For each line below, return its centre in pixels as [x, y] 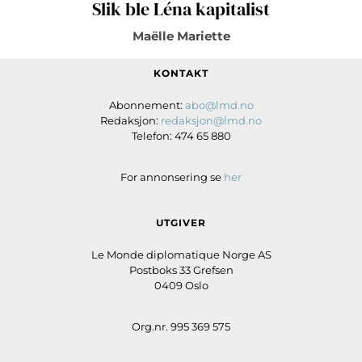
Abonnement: [147, 105]
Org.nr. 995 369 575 [181, 327]
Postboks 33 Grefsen [181, 270]
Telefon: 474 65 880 [181, 136]
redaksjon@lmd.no [211, 121]
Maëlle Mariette [181, 36]
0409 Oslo [181, 286]
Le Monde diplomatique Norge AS [181, 255]
